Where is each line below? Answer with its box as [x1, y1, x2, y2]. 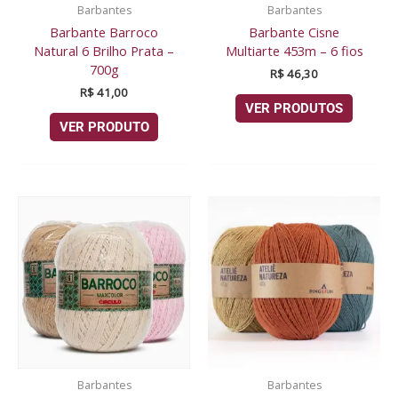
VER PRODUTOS [245, 100, 343, 117]
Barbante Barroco [50, 22, 158, 41]
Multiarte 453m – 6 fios [225, 41, 363, 60]
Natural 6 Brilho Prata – [34, 41, 174, 60]
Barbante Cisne [249, 22, 339, 41]
